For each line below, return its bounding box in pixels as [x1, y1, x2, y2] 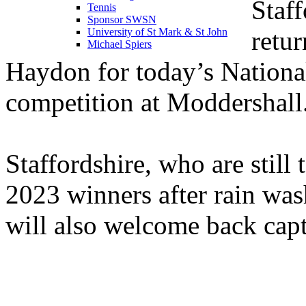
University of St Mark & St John [87, 25, 227, 38]
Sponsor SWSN [87, 13, 156, 25]
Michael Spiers [87, 38, 152, 50]
